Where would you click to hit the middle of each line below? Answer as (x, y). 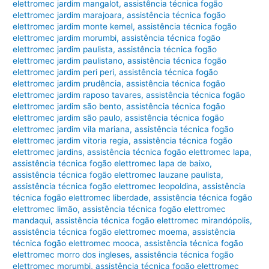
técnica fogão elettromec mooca (76, 243)
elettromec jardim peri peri (64, 72)
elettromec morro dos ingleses (71, 254)
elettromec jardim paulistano (68, 60)
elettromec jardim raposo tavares (77, 95)
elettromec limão (45, 209)
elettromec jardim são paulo (67, 117)
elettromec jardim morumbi (65, 38)
